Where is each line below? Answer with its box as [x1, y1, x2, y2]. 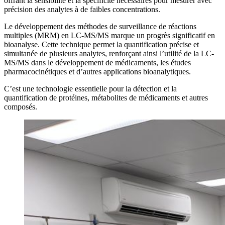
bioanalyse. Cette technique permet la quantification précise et [4, 40, 199, 49]
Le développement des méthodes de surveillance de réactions [4, 22, 196, 31]
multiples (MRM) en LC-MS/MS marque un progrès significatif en [4, 31, 215, 40]
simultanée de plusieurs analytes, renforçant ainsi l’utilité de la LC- [4, 49, 214, 58]
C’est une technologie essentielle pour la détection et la [4, 84, 177, 93]
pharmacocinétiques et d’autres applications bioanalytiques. [4, 67, 191, 76]
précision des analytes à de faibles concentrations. [4, 5, 160, 14]
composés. [4, 102, 37, 111]
